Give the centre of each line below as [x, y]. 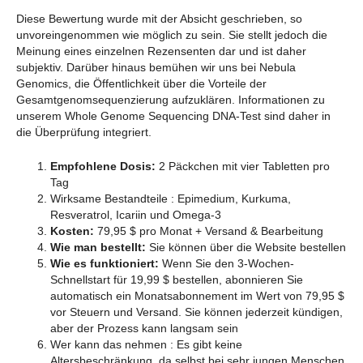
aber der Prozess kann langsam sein [144, 328]
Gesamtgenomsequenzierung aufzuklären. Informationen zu [171, 99]
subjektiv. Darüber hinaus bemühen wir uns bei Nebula [156, 67]
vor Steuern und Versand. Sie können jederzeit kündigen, [196, 312]
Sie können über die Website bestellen [246, 247]
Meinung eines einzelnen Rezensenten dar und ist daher [161, 51]
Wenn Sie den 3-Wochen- [226, 263]
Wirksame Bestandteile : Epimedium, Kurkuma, [171, 198]
